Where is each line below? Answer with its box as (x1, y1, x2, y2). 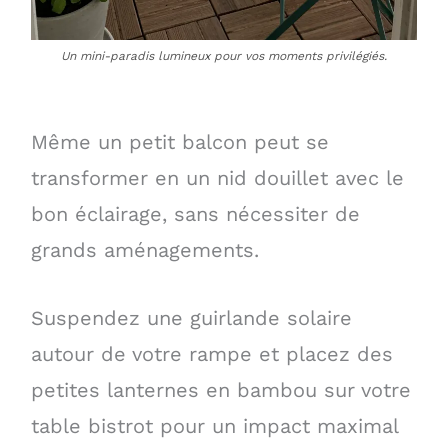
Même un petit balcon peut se (30, 130, 329, 155)
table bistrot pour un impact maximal (30, 414, 398, 439)
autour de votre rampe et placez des (30, 342, 393, 367)
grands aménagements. (30, 238, 259, 263)
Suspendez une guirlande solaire (30, 306, 352, 331)
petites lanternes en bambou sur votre (30, 378, 411, 403)
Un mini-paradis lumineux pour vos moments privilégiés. (61, 48, 387, 63)
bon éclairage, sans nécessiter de (30, 202, 360, 227)
